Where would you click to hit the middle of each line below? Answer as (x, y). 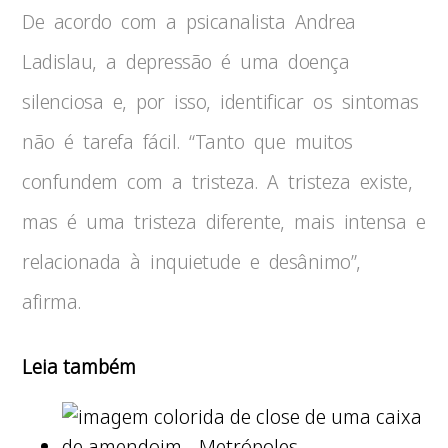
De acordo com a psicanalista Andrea (189, 21)
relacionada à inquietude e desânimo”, (191, 261)
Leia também (79, 366)
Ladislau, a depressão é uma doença (186, 61)
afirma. (51, 301)
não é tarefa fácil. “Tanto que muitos (187, 141)
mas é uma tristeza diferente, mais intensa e (224, 221)
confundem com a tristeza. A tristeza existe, (217, 181)
